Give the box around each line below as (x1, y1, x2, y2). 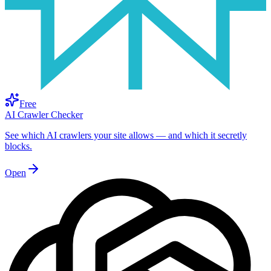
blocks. (5, 141, 32, 152)
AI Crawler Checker (5, 109, 83, 120)
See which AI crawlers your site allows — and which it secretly (5, 130, 247, 141)
